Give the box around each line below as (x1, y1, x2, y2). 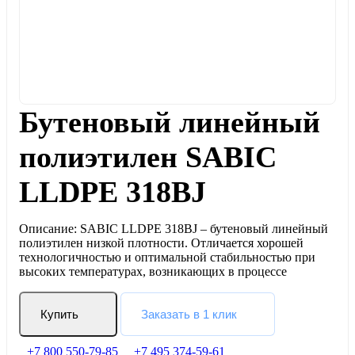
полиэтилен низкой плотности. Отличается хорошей (19, 236, 303, 250)
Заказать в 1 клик (141, 307, 237, 321)
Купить (40, 307, 78, 321)
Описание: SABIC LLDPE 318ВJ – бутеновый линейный (19, 222, 328, 235)
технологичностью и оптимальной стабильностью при (19, 250, 315, 264)
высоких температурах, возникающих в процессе (19, 265, 287, 278)
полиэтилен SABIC (19, 140, 277, 174)
